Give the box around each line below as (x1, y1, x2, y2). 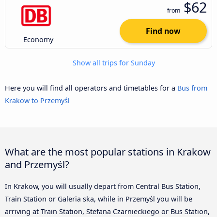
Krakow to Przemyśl (5, 96, 70, 106)
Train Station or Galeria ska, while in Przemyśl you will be (5, 194, 192, 204)
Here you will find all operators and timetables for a (5, 83, 177, 93)
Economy (23, 35, 54, 45)
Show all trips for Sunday (71, 58, 155, 68)
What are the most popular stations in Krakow (5, 145, 211, 159)
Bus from (177, 83, 207, 93)
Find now (146, 26, 181, 37)
